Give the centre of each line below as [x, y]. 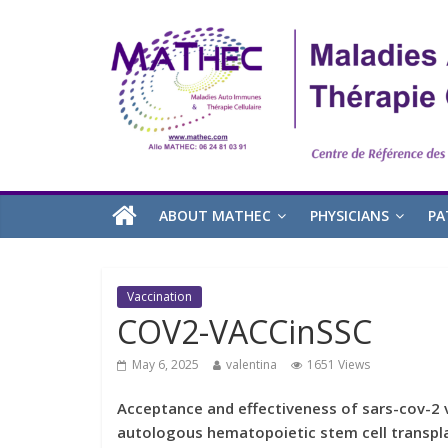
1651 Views [338, 365]
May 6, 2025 [165, 365]
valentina [251, 365]
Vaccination [159, 297]
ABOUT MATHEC [215, 216]
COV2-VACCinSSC [244, 332]
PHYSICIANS [349, 216]
